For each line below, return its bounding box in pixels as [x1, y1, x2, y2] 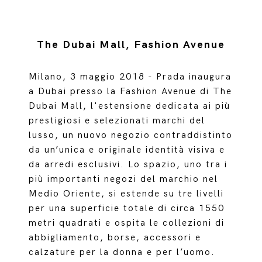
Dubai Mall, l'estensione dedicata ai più [29, 101, 231, 112]
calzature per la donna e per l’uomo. [29, 247, 216, 258]
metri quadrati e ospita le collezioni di [29, 218, 225, 229]
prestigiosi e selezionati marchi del [29, 115, 206, 126]
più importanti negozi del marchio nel [29, 174, 219, 185]
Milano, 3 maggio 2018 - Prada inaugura [29, 71, 232, 82]
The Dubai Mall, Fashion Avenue [36, 39, 225, 51]
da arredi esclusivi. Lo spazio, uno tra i [29, 159, 228, 170]
